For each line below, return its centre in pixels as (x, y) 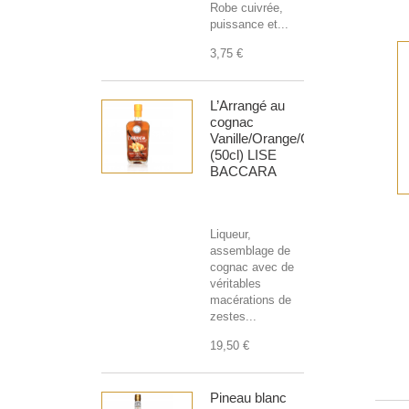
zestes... (233, 317)
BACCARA (243, 172)
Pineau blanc (248, 398)
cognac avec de (252, 267)
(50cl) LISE (243, 155)
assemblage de (250, 251)
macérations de (251, 300)
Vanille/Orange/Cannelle (281, 139)
